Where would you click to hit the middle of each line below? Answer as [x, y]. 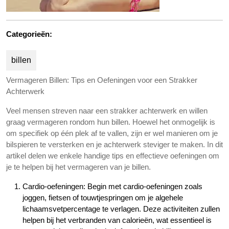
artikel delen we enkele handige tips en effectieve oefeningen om [113, 156]
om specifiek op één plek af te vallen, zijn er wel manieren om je [112, 133]
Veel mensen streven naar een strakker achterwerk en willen [107, 111]
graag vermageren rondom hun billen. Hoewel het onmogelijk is [111, 122]
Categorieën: [29, 34]
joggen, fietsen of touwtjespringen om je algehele [103, 198]
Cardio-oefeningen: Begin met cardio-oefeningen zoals [112, 186]
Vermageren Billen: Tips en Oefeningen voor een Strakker [102, 80]
